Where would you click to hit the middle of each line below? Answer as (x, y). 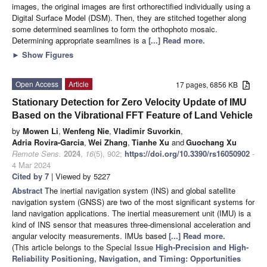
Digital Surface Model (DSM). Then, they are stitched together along (129, 17)
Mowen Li (41, 131)
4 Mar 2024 (31, 164)
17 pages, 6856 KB (209, 84)
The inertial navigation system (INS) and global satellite (140, 190)
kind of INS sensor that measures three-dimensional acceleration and (131, 224)
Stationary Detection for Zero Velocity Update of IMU (129, 102)
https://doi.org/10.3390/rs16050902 (187, 153)
